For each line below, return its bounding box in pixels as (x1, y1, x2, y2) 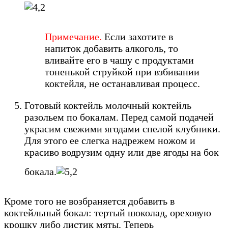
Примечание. (45, 31, 102, 42)
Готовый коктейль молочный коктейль (24, 99, 191, 111)
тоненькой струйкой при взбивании (45, 66, 199, 77)
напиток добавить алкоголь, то (45, 42, 178, 54)
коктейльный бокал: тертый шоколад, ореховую (4, 207, 211, 218)
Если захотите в (102, 31, 173, 42)
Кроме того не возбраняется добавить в (4, 195, 175, 207)
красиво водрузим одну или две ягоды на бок (24, 146, 219, 158)
